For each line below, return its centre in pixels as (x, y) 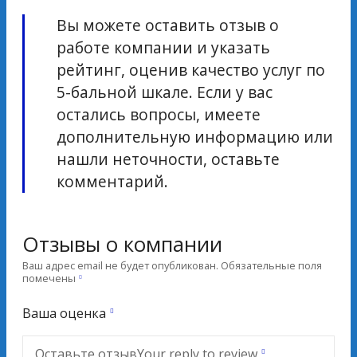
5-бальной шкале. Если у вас (165, 92)
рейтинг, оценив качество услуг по (191, 69)
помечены (50, 279)
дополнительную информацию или (195, 136)
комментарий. (112, 181)
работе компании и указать (163, 47)
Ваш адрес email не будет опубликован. (120, 266)
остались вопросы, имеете (159, 114)
